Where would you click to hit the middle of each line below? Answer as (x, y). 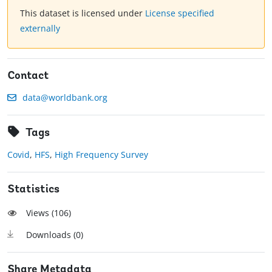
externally (40, 29)
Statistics (33, 190)
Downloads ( (51, 235)
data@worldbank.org (65, 98)
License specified (180, 13)
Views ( (40, 213)
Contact (28, 76)
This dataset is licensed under (83, 13)
